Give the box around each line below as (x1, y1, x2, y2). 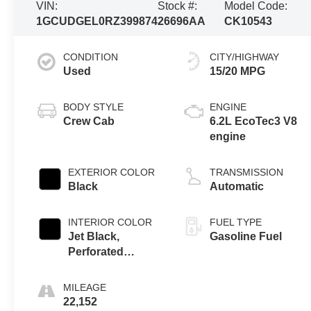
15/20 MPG (210, 65, 266, 77)
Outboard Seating (68, 291, 162, 303)
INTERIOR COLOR (68, 216, 153, 228)
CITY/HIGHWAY (210, 51, 280, 62)
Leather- (68, 260, 112, 273)
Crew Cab (63, 115, 115, 127)
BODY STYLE (63, 101, 124, 112)
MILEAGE (63, 281, 107, 293)
